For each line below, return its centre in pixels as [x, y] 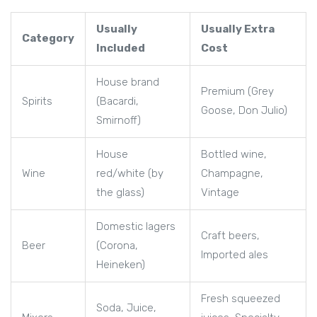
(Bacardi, [117, 102]
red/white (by [130, 174]
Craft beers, [230, 236]
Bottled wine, [234, 155]
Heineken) [121, 265]
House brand [128, 82]
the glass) [120, 193]
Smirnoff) [119, 121]
